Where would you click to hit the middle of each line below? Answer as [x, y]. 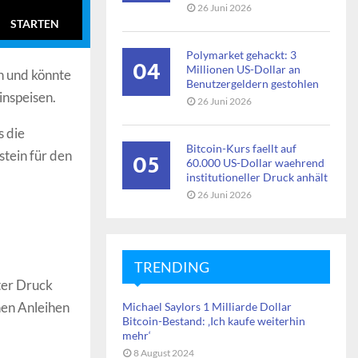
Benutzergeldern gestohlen [253, 84]
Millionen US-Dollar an [243, 69]
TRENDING [172, 267]
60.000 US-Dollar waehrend [255, 163]
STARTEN [35, 24]
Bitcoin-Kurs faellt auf [241, 148]
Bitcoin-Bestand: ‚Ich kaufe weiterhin [214, 321]
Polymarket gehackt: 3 [241, 55]
